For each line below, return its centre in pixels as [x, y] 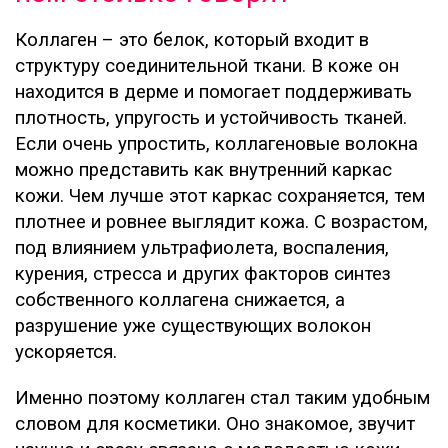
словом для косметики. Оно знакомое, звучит [215, 423]
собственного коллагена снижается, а [180, 299]
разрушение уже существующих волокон [193, 325]
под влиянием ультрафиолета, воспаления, [202, 247]
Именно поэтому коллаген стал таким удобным [222, 397]
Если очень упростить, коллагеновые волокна [216, 143]
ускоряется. [66, 351]
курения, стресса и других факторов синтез [203, 273]
